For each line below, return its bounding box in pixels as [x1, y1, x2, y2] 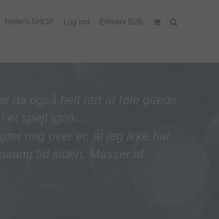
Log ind [64, 18, 90, 26]
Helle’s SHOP [5, 18, 54, 26]
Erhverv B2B [99, 18, 144, 26]
